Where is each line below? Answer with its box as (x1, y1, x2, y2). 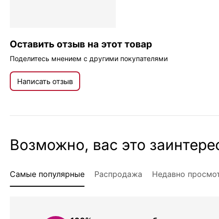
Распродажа (94, 169, 142, 179)
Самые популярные (10, 169, 85, 179)
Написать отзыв (17, 76, 73, 86)
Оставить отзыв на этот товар (10, 38, 152, 50)
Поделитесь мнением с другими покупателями (10, 54, 168, 63)
